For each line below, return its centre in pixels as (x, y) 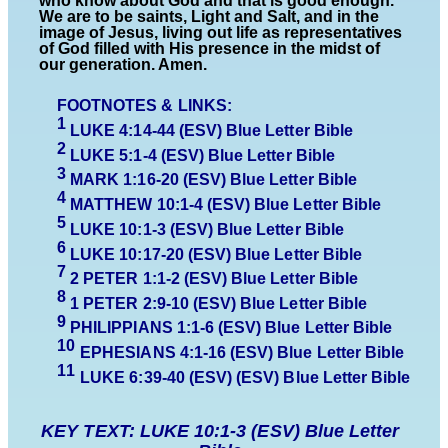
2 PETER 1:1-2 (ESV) (151, 278)
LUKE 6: (112, 377)
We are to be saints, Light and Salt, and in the (209, 17)
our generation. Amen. (123, 65)
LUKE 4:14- (113, 131)
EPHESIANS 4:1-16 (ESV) (179, 352)
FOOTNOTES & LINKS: (144, 106)
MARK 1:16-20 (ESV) (150, 180)
